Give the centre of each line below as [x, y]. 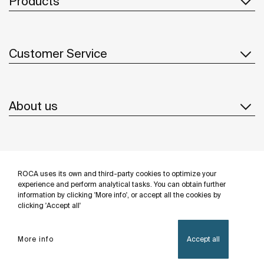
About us [33, 106]
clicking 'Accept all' [49, 205]
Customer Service [58, 54]
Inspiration [37, 159]
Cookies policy [195, 250]
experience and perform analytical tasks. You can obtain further [122, 184]
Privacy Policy [65, 250]
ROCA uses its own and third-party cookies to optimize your [117, 174]
